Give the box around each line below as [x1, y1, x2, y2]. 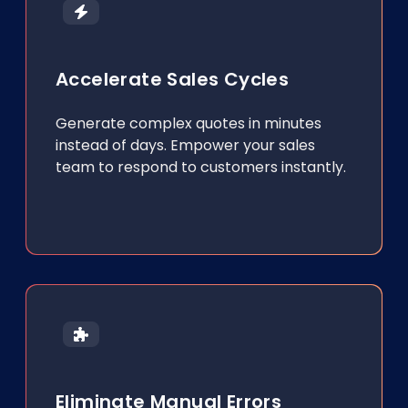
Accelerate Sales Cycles [56, 66, 290, 92]
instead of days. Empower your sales [56, 135, 315, 156]
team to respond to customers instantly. [56, 157, 346, 178]
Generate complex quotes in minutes [56, 113, 321, 134]
